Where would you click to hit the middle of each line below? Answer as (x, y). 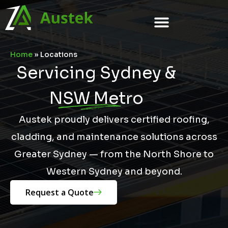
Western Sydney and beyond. (114, 171)
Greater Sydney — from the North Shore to (114, 154)
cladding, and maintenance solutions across (114, 137)
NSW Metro (96, 98)
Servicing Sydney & (96, 73)
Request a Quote (60, 192)
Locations (59, 54)
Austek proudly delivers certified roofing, (114, 119)
